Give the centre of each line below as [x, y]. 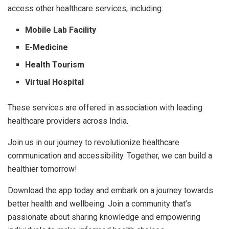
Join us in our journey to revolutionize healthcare [94, 142]
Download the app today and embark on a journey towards [110, 190]
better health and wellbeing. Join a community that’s [99, 203]
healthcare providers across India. [68, 121]
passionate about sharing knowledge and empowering [104, 217]
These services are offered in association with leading [105, 107]
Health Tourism [55, 64]
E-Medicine [47, 47]
